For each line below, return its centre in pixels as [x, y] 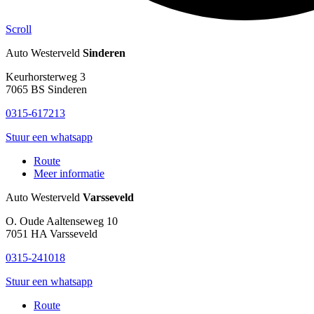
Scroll [19, 29]
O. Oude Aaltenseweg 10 [62, 221]
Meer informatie [69, 174]
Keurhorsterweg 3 [46, 77]
